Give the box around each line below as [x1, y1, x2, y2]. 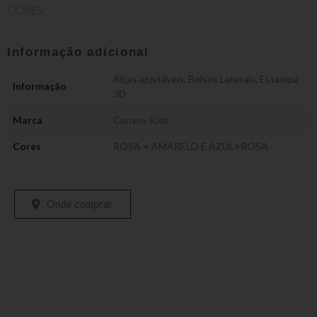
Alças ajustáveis [113, 73, 184, 85]
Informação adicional [7, 45, 149, 59]
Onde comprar [47, 197, 113, 210]
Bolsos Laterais [188, 73, 255, 85]
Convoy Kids [113, 114, 169, 126]
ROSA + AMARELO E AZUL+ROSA [113, 140, 268, 152]
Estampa [260, 73, 298, 85]
